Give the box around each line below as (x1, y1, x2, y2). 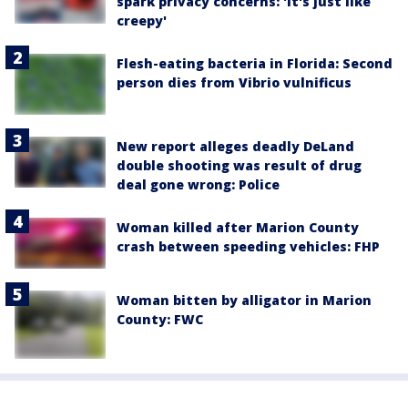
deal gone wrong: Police (117, 175, 280, 193)
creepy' (117, 12, 167, 29)
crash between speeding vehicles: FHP (117, 237, 380, 255)
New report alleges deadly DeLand (117, 137, 354, 155)
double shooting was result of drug (117, 156, 362, 174)
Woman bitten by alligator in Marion (117, 291, 372, 309)
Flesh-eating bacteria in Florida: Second (117, 55, 393, 72)
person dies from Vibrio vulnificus (117, 74, 352, 91)
